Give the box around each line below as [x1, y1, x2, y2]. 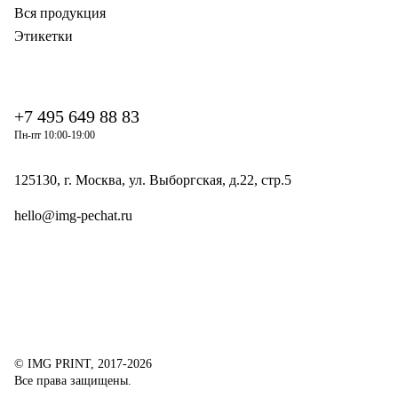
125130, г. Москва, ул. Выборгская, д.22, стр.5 [14, 172, 291, 187]
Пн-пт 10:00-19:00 [14, 129, 95, 141]
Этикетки [14, 28, 73, 44]
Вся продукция [14, 5, 106, 20]
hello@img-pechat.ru [14, 208, 132, 223]
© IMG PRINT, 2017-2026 [14, 357, 152, 370]
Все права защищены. [14, 374, 131, 387]
